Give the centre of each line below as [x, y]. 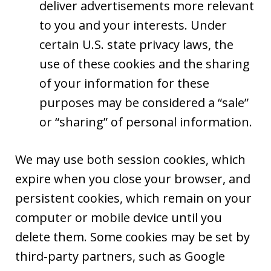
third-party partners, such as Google [120, 256]
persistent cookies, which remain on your [133, 198]
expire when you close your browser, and [133, 179]
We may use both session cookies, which [130, 160]
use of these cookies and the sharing [145, 64]
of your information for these [124, 83]
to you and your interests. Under [133, 25]
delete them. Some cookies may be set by [132, 237]
